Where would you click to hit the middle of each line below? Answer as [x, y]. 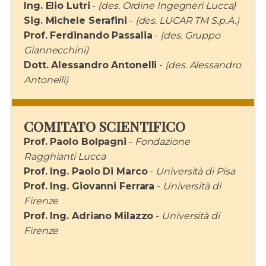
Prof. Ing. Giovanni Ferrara [89, 186]
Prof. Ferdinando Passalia [88, 35]
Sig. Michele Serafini [75, 20]
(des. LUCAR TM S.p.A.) [187, 20]
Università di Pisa [195, 171]
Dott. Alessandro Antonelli [91, 65]
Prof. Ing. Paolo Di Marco [86, 171]
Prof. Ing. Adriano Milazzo [89, 216]
